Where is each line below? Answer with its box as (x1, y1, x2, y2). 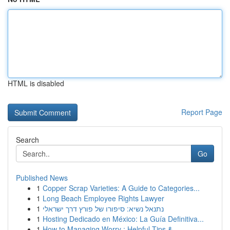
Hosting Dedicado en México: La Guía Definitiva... (43, 214, 204, 224)
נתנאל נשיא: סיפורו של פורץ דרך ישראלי (43, 203, 164, 214)
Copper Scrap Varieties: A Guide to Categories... (43, 183, 200, 193)
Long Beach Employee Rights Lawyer (43, 193, 164, 203)
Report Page (181, 107, 222, 117)
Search (16, 135, 39, 145)
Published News (16, 172, 68, 183)
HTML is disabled (8, 78, 64, 88)
